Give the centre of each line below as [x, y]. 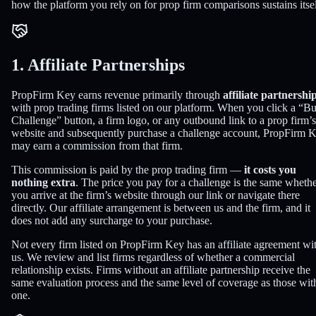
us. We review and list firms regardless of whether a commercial [153, 257]
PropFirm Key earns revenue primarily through [117, 95]
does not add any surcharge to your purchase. [112, 221]
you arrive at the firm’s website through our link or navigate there [156, 195]
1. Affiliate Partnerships [98, 65]
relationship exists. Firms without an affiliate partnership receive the [161, 270]
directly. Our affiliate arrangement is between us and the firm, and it [161, 208]
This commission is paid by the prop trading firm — [128, 170]
